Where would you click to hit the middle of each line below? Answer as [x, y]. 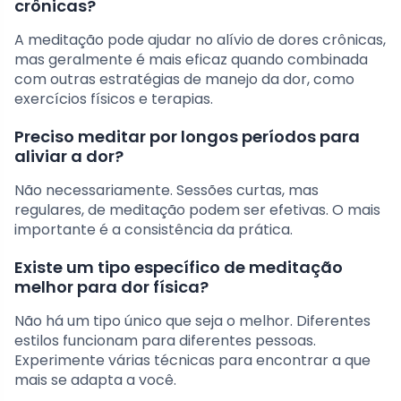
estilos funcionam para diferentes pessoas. [165, 341]
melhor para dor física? [111, 287]
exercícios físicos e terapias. [114, 99]
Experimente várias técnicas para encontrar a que [192, 361]
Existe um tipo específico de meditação [179, 268]
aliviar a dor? [69, 157]
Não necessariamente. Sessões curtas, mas [166, 191]
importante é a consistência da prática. [154, 230]
